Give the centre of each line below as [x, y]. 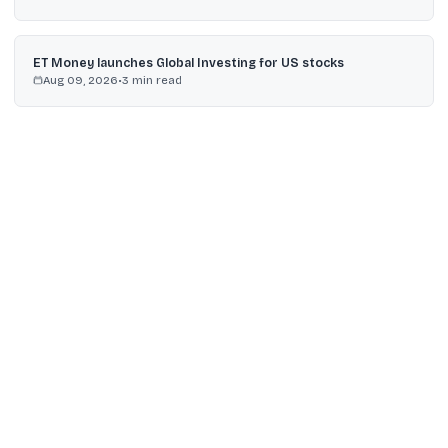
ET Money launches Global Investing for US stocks [188, 62]
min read [155, 79]
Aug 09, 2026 [80, 79]
